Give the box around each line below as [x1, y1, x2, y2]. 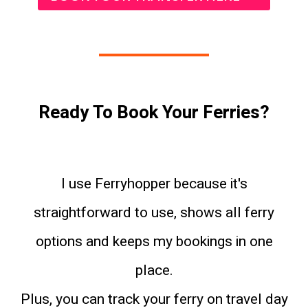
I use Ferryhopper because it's [60, 173, 247, 195]
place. [135, 259, 173, 281]
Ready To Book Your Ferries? [38, 99, 269, 126]
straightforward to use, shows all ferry [34, 201, 274, 223]
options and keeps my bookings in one [35, 230, 273, 252]
